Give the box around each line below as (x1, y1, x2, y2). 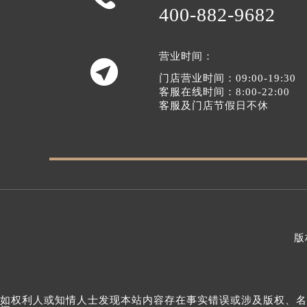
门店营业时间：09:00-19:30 (159, 72, 297, 84)
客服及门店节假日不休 (159, 99, 269, 111)
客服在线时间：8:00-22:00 (159, 86, 291, 97)
